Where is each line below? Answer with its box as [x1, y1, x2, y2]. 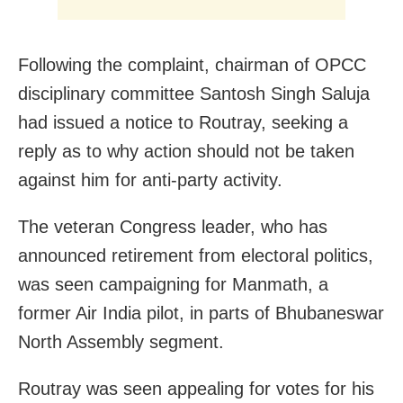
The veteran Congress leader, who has [18, 216, 327, 237]
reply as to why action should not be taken [18, 140, 354, 161]
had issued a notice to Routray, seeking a [18, 112, 348, 132]
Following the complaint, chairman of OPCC [18, 54, 366, 75]
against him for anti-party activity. [18, 169, 282, 190]
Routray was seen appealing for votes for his [18, 378, 374, 399]
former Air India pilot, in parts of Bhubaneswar [18, 302, 384, 323]
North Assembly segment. [18, 331, 224, 352]
